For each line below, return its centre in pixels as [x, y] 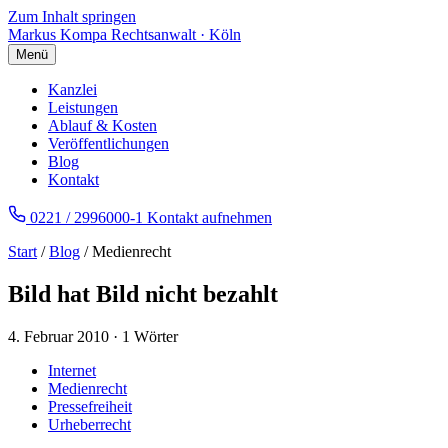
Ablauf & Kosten [102, 125]
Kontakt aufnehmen [209, 217]
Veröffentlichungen [108, 143]
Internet [72, 370]
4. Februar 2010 [58, 336]
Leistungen [83, 107]
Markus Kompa [57, 34]
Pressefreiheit [90, 406]
